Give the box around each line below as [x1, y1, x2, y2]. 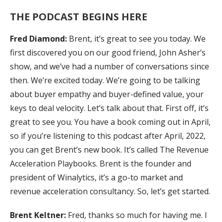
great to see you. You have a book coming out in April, [10, 116, 211, 128]
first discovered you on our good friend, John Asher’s [10, 47, 206, 58]
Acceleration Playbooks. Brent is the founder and [10, 158, 191, 169]
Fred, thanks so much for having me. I [68, 210, 207, 221]
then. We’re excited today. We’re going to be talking [10, 75, 200, 86]
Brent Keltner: [10, 210, 68, 221]
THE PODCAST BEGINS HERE [10, 10, 147, 24]
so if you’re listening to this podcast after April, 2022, [10, 130, 206, 142]
